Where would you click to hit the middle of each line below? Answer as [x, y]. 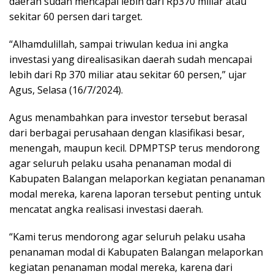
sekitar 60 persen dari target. [76, 16]
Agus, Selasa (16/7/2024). [66, 90]
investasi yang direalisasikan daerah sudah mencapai [131, 59]
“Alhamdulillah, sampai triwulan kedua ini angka [119, 44]
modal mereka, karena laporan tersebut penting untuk [135, 194]
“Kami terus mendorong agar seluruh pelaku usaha [127, 236]
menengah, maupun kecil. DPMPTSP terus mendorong [135, 148]
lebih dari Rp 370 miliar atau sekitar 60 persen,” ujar [128, 74]
